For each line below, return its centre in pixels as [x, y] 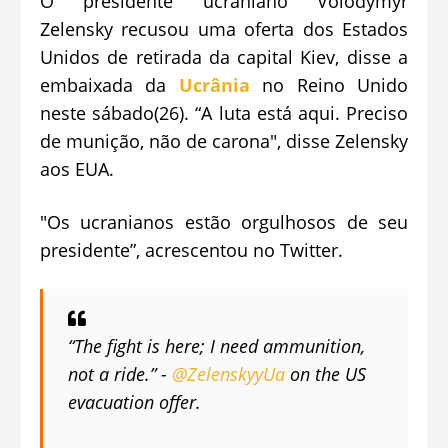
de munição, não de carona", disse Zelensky [224, 140]
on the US [325, 373]
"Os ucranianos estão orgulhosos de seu [224, 221]
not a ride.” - [120, 373]
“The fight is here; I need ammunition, [216, 345]
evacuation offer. [134, 401]
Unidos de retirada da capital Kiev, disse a [224, 56]
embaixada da [109, 84]
